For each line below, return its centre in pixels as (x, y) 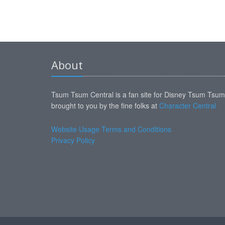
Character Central (188, 106)
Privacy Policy (73, 140)
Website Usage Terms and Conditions (111, 129)
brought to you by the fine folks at (105, 106)
